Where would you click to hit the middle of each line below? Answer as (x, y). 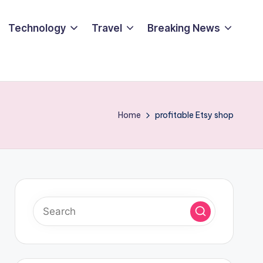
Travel (107, 28)
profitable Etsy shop (194, 115)
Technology (37, 28)
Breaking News (183, 28)
